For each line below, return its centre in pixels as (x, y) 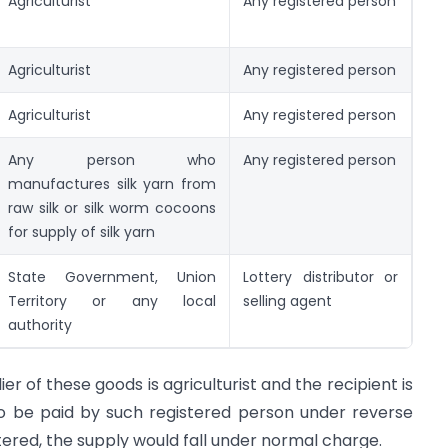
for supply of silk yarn (81, 231)
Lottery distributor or (320, 276)
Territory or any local (112, 300)
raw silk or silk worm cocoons (112, 207)
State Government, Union (112, 276)
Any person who (112, 159)
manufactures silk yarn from (112, 183)
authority (40, 324)
